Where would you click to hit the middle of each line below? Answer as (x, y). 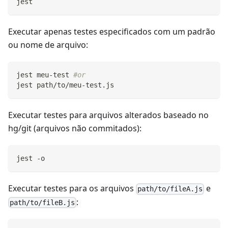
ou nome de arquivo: (48, 45)
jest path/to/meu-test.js (65, 85)
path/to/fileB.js (42, 202)
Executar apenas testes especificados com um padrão (112, 32)
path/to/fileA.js (170, 189)
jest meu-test (45, 75)
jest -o (31, 159)
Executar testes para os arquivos (72, 189)
